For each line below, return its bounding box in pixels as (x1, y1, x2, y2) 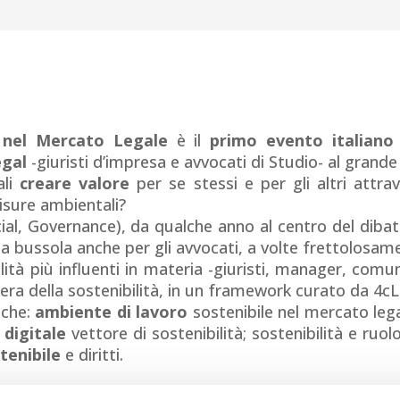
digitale (4, 322, 66, 345)
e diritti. (61, 344, 124, 366)
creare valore (20, 172, 130, 195)
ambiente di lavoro (35, 301, 188, 323)
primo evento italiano (210, 129, 394, 152)
